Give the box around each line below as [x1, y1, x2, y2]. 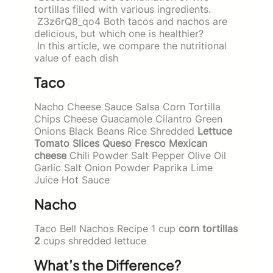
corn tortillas [179, 222, 238, 235]
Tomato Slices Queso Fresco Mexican [34, 136, 207, 149]
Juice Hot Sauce [34, 173, 110, 186]
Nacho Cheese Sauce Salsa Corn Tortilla [34, 100, 221, 113]
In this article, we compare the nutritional [34, 39, 227, 52]
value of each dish [34, 51, 118, 64]
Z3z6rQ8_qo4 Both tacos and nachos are [34, 15, 227, 27]
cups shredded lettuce [40, 234, 146, 247]
